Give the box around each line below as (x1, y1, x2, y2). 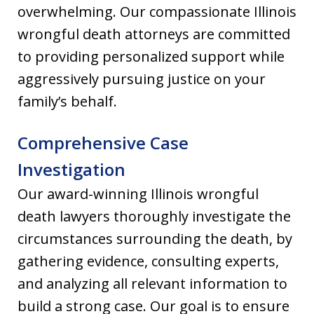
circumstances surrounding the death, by (18, 228, 292, 248)
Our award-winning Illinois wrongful (18, 184, 259, 203)
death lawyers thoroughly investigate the (18, 206, 291, 226)
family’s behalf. (18, 91, 117, 111)
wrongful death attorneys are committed (18, 24, 290, 43)
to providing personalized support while (18, 46, 285, 66)
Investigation (18, 157, 125, 181)
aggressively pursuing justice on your (18, 69, 266, 88)
